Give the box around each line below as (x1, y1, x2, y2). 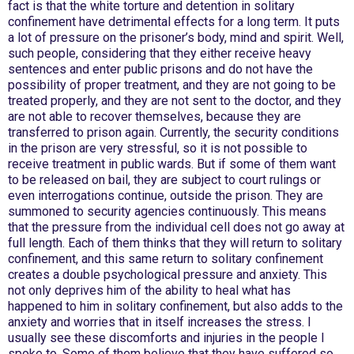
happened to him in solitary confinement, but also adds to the (8, 299, 343, 314)
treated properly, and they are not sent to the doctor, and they (8, 93, 341, 108)
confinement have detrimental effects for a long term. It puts (8, 14, 340, 29)
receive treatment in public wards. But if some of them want (8, 156, 336, 171)
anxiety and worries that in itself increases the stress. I (8, 314, 311, 330)
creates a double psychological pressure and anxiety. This (8, 267, 327, 282)
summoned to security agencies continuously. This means (8, 204, 326, 219)
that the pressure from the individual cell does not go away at (8, 220, 345, 235)
